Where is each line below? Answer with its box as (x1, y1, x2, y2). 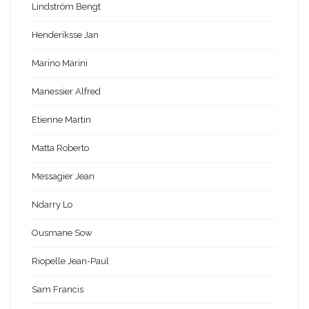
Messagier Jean (32, 171, 94, 182)
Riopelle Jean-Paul (32, 256, 109, 267)
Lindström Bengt (32, 1, 101, 12)
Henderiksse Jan (32, 30, 99, 41)
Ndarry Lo (32, 199, 72, 210)
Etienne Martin (32, 114, 91, 126)
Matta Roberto (32, 143, 89, 154)
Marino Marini (32, 58, 88, 69)
